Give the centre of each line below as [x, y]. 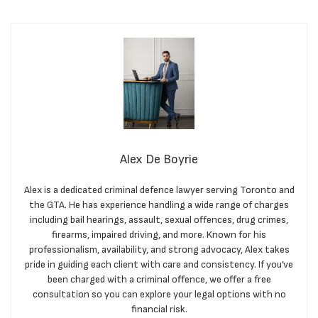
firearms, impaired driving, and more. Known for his [159, 235]
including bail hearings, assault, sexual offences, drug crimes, [159, 220]
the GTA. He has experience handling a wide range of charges [159, 205]
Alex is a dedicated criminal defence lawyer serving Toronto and [159, 190]
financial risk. [159, 309]
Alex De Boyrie [159, 160]
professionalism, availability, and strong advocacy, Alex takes [159, 250]
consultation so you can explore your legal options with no [159, 295]
